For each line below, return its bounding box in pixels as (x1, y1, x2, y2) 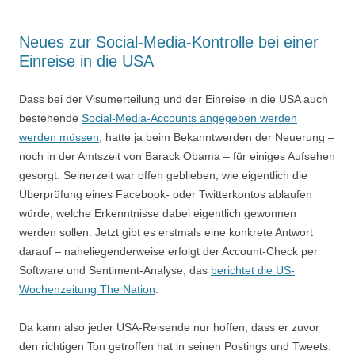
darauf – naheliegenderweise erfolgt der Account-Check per (19, 244, 318, 258)
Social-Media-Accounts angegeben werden (82, 111, 297, 124)
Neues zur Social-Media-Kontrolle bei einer (19, 32, 319, 51)
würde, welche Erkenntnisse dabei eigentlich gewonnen (19, 206, 296, 219)
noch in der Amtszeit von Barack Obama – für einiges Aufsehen (19, 149, 335, 162)
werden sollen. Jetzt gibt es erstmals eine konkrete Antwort (19, 225, 313, 239)
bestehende (19, 111, 82, 124)
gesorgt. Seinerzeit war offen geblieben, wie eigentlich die (19, 168, 307, 181)
